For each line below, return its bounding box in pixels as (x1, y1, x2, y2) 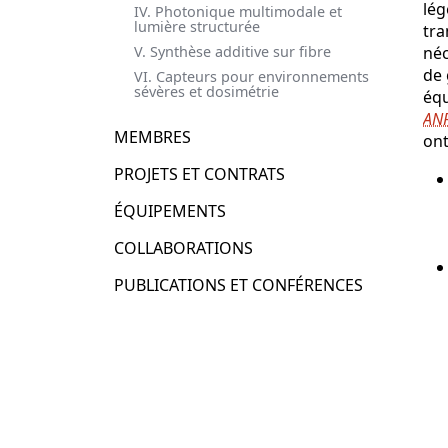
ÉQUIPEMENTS (114, 199, 226, 222)
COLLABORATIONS (114, 236, 253, 259)
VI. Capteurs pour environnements (134, 66, 369, 86)
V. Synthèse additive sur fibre (134, 41, 331, 61)
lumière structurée (134, 16, 260, 36)
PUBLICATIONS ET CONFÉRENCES (114, 273, 363, 296)
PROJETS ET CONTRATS (114, 162, 285, 185)
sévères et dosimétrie (134, 81, 279, 101)
